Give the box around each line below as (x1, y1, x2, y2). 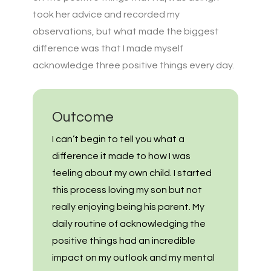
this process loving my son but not (52, 185, 202, 195)
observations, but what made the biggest (33, 26, 219, 36)
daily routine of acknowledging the (52, 219, 206, 229)
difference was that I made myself (33, 43, 183, 53)
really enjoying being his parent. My (52, 202, 204, 212)
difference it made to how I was (52, 151, 191, 162)
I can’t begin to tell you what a (52, 134, 184, 145)
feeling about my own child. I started (52, 168, 212, 178)
